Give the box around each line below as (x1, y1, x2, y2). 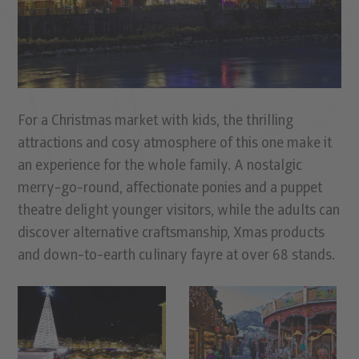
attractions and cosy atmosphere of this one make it (18, 134, 333, 151)
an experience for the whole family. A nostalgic (18, 156, 303, 174)
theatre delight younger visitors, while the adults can (18, 201, 341, 219)
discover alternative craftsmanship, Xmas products (18, 224, 325, 241)
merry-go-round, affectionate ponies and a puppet (18, 179, 323, 196)
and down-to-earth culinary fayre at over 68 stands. (18, 246, 336, 264)
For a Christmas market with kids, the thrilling (18, 111, 294, 129)
